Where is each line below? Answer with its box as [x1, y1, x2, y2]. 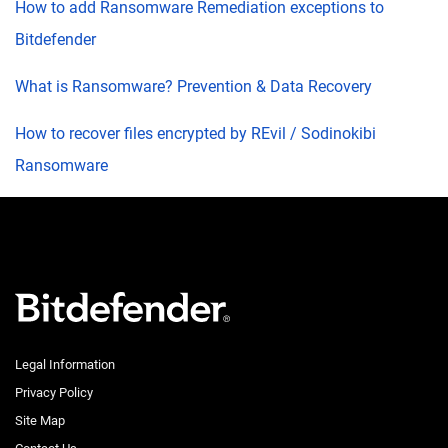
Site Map [15, 413, 65, 428]
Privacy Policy [15, 385, 93, 400]
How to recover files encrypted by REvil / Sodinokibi [15, 124, 376, 143]
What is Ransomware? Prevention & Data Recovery [15, 77, 372, 96]
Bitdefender [15, 30, 96, 49]
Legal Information [15, 357, 115, 372]
